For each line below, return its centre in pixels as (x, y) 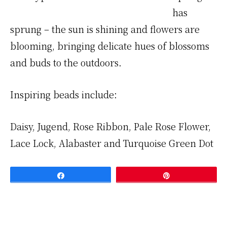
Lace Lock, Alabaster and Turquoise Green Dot (112, 143)
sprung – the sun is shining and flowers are (105, 29)
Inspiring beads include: (64, 94)
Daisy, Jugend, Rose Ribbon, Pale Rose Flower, (110, 126)
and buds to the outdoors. (66, 62)
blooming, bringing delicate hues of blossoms (110, 45)
